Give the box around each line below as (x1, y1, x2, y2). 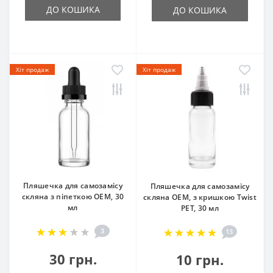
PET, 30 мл (181, 203, 219, 213)
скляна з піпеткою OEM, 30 (21, 191, 124, 202)
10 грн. (176, 250, 224, 269)
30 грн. (49, 250, 97, 268)
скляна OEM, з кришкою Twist (143, 192, 257, 202)
